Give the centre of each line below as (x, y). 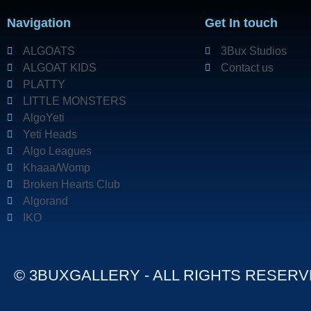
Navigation (39, 23)
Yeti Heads (50, 134)
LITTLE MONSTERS (74, 101)
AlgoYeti (43, 117)
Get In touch (241, 23)
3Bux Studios (253, 51)
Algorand (45, 201)
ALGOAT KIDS (59, 67)
